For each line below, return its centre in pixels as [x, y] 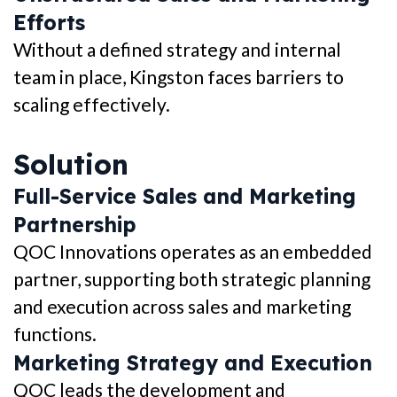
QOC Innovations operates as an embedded [193, 252]
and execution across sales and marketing [182, 307]
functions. [55, 334]
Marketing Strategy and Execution [193, 363]
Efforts [49, 23]
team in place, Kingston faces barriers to [179, 77]
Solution [71, 165]
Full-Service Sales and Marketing [185, 197]
